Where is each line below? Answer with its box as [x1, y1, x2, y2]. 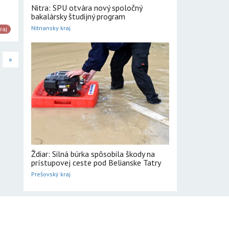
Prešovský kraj [31, 170, 71, 178]
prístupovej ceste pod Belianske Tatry [31, 157, 161, 168]
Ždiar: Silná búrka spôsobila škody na [31, 149, 155, 159]
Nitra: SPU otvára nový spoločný [31, 3, 142, 13]
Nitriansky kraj [31, 24, 71, 32]
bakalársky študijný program [31, 11, 125, 21]
